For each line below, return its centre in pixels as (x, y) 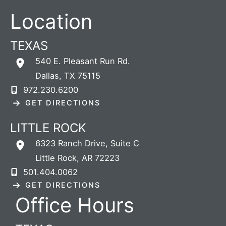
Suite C (125, 143)
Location (51, 21)
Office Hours (75, 205)
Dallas (47, 75)
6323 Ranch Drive (70, 143)
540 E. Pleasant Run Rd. (83, 61)
